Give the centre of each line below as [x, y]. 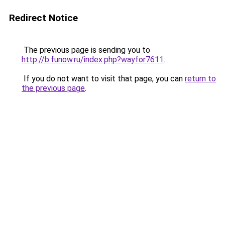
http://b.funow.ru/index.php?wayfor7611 [93, 60]
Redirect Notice [43, 18]
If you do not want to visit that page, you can [103, 79]
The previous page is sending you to [86, 50]
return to [200, 79]
